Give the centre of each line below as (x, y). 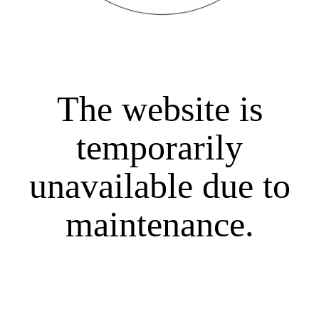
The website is (159, 109)
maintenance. (159, 224)
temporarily (159, 147)
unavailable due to (159, 186)
